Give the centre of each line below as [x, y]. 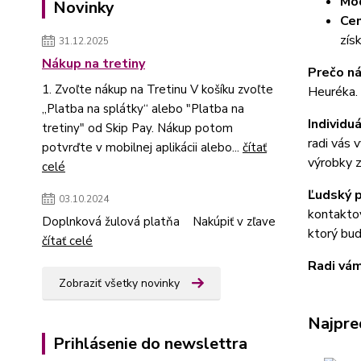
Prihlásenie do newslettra [150, 344]
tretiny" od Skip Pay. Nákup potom [137, 128]
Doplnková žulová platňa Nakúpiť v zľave [159, 222]
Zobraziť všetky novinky [119, 283]
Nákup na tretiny [93, 64]
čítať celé [67, 241]
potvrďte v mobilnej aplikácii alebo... [142, 147]
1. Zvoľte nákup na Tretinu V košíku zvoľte [158, 89]
